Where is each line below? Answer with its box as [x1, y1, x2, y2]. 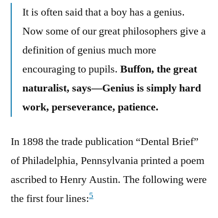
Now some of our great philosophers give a [22, 24, 206, 38]
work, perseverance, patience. [22, 100, 159, 114]
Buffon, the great [120, 62, 197, 76]
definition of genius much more [22, 43, 156, 57]
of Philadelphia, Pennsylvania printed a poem [11, 154, 204, 168]
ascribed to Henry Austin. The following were [11, 173, 207, 187]
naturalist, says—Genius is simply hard [22, 81, 201, 95]
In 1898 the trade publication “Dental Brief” [11, 135, 199, 149]
